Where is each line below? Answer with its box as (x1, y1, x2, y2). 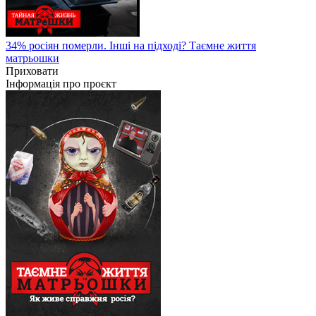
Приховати (6, 64, 59, 77)
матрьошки (6, 51, 59, 64)
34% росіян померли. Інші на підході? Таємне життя (6, 39, 256, 51)
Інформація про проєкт (6, 77, 116, 90)
